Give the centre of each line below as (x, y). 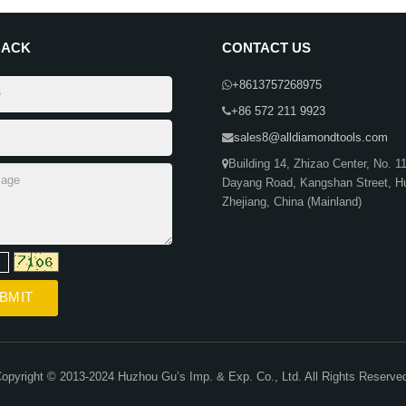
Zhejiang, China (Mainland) (292, 203)
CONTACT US (266, 48)
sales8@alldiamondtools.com (311, 138)
